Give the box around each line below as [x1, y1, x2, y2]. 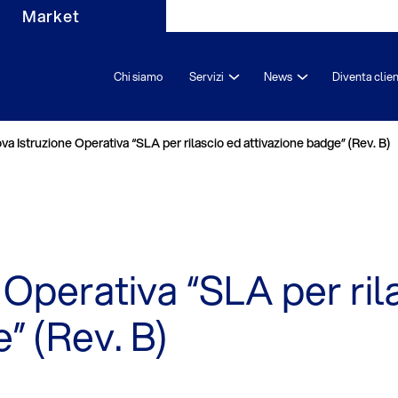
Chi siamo [114, 68, 163, 84]
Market [21, 4, 80, 28]
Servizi [189, 68, 224, 84]
